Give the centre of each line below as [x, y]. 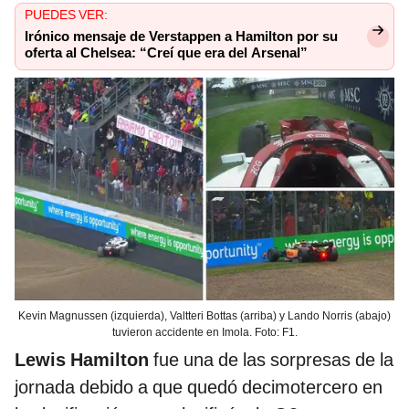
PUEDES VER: [66, 14]
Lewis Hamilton [82, 360]
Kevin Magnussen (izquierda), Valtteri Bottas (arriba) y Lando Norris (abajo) [204, 316]
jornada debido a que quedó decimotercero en [199, 388]
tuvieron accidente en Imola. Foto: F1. [204, 333]
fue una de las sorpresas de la [271, 360]
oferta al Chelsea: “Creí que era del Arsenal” [166, 52]
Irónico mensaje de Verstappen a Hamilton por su [181, 36]
